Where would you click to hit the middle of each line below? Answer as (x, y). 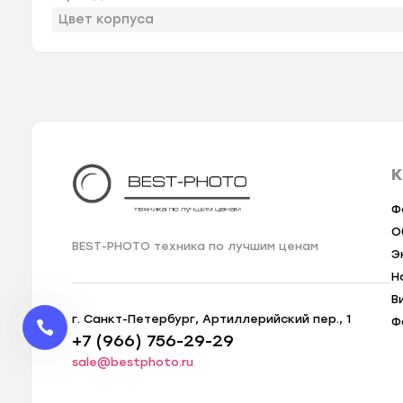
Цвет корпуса (107, 19)
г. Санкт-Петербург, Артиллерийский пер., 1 (212, 319)
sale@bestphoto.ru (133, 363)
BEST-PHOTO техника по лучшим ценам (196, 246)
